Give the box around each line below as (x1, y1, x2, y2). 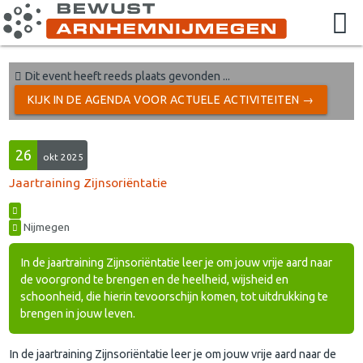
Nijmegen (21, 220, 70, 233)
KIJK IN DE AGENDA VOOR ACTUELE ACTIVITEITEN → (28, 93, 314, 107)
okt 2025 (43, 152, 84, 163)
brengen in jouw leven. (20, 307, 136, 321)
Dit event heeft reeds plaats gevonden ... (22, 70, 231, 83)
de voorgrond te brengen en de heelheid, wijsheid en (20, 273, 289, 287)
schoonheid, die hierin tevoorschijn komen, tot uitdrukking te (20, 290, 329, 304)
